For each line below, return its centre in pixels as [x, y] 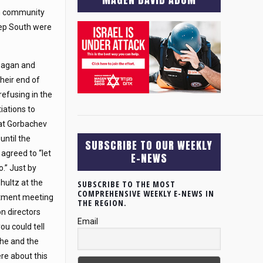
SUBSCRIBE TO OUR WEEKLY [149, 145]
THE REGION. [102, 203]
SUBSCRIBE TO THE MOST [126, 184]
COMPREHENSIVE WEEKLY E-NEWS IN [146, 193]
